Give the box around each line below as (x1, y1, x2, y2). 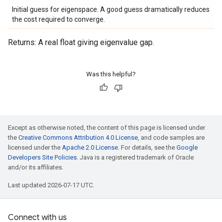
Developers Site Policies (8, 154, 77, 161)
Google (176, 144, 198, 151)
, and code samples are (138, 134, 205, 141)
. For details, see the (118, 144, 176, 151)
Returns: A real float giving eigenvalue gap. (8, 38, 154, 47)
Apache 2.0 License (62, 144, 118, 151)
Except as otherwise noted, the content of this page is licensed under (8, 124, 205, 131)
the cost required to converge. (12, 15, 105, 23)
